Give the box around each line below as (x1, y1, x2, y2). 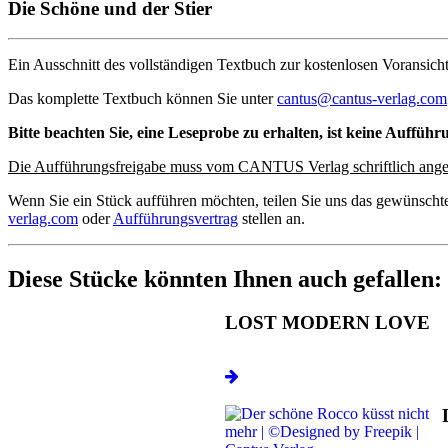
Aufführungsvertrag (113, 210, 238, 228)
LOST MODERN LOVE (225, 312, 430, 334)
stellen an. (238, 210, 305, 228)
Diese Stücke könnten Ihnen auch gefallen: (8, 266, 442, 293)
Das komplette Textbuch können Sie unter (8, 90, 277, 108)
